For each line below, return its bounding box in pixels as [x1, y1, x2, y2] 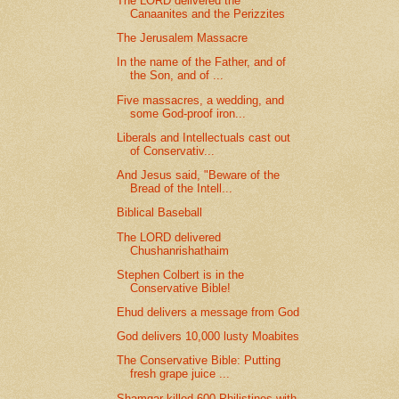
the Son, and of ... [130, 69, 224, 83]
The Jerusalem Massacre [117, 31, 248, 45]
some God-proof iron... [130, 106, 247, 120]
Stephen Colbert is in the [117, 267, 245, 281]
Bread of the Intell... [130, 182, 233, 196]
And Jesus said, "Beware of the [117, 168, 281, 183]
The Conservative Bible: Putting [117, 354, 281, 368]
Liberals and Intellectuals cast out [117, 130, 291, 144]
